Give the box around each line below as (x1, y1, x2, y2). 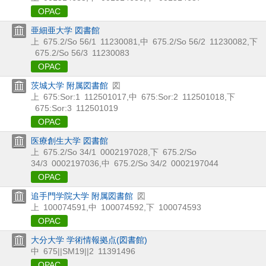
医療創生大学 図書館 (31, 135, 108, 145)
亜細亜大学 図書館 (31, 25, 100, 35)
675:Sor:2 (141, 91, 178, 102)
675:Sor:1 (43, 91, 80, 102)
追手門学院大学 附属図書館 (31, 191, 133, 201)
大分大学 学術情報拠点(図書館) (31, 235, 147, 245)
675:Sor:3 (35, 103, 72, 113)
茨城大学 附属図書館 (31, 80, 108, 90)
